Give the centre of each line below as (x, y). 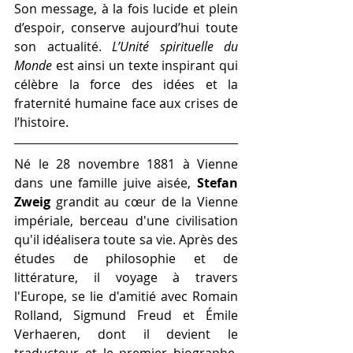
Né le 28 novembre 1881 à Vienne (126, 163)
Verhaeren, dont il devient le (126, 334)
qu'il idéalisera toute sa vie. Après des (126, 239)
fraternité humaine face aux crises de (126, 103)
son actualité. (63, 46)
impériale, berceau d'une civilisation (126, 220)
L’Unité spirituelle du (175, 46)
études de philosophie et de (126, 258)
